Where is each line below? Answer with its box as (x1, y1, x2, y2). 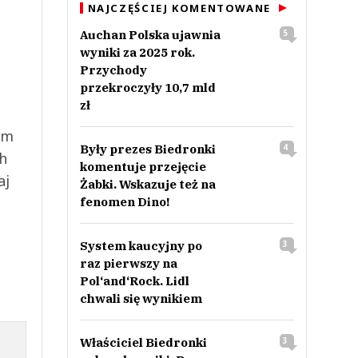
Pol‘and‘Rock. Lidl (79, 273, 189, 288)
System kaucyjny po (79, 238, 202, 253)
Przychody (79, 62, 147, 78)
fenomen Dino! (79, 194, 169, 209)
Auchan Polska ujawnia (79, 27, 221, 42)
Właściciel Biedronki (79, 335, 207, 350)
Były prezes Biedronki (79, 141, 216, 157)
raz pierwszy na (79, 256, 177, 271)
